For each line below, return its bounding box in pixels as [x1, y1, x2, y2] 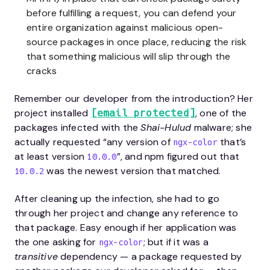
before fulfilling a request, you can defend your [27, 6, 237, 19]
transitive [14, 250, 58, 263]
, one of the [195, 106, 247, 119]
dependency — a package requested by [58, 250, 242, 263]
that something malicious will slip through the [27, 49, 231, 63]
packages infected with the [14, 121, 141, 134]
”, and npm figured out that [116, 149, 240, 163]
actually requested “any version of [14, 135, 173, 148]
